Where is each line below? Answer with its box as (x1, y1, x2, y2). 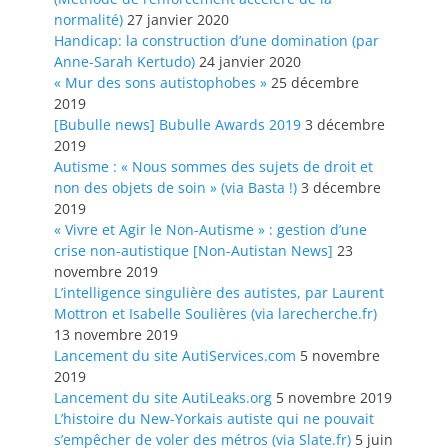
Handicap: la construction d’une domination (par (54, 31, 379, 51)
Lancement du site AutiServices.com (54, 346, 296, 366)
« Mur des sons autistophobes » (54, 73, 267, 93)
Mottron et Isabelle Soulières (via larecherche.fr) (54, 304, 377, 324)
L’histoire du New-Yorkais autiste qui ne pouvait (54, 409, 374, 429)
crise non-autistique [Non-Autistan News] (54, 241, 333, 261)
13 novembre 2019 (54, 325, 178, 345)
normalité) (54, 10, 123, 30)
